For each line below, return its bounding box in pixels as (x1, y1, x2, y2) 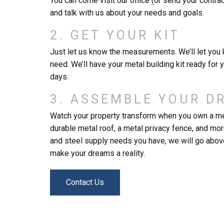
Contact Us (66, 177, 104, 187)
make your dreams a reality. (50, 148, 145, 158)
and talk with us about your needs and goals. (50, 8, 204, 18)
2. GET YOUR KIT (50, 28, 180, 43)
